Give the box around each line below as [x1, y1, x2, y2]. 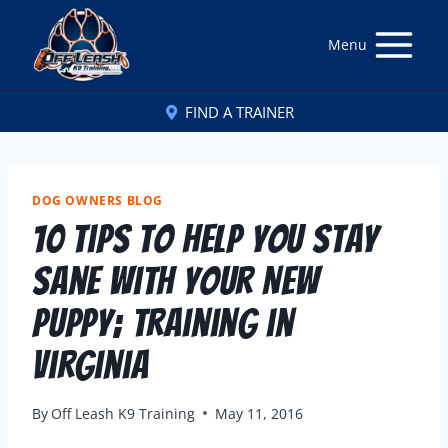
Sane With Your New [32, 260, 319, 302]
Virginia [32, 344, 149, 386]
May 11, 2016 [215, 403, 304, 423]
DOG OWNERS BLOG [32, 192, 163, 208]
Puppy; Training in [32, 302, 294, 344]
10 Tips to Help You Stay [32, 218, 379, 260]
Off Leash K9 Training [51, 403, 196, 423]
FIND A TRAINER [185, 101, 294, 122]
